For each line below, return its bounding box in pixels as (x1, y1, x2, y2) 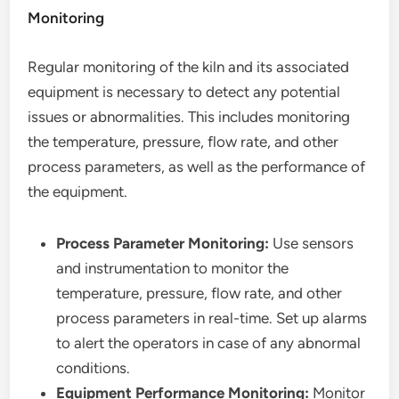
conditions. (56, 359, 131, 377)
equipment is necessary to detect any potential (28, 83, 341, 101)
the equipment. (28, 183, 128, 200)
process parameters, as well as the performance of (28, 158, 366, 175)
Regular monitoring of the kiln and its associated (28, 58, 350, 76)
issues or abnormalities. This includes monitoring (28, 108, 351, 126)
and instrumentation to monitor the (56, 259, 289, 277)
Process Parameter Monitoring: (56, 234, 270, 252)
